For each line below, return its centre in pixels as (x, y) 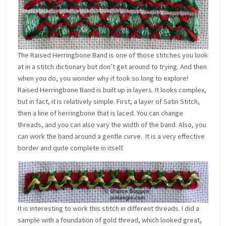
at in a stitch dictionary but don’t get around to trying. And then (112, 67)
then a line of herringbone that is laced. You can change (101, 113)
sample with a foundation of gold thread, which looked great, (110, 220)
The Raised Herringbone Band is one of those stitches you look (113, 55)
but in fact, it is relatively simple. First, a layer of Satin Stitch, (109, 102)
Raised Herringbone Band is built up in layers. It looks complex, (112, 90)
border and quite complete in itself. (71, 148)
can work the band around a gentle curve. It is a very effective (111, 136)
